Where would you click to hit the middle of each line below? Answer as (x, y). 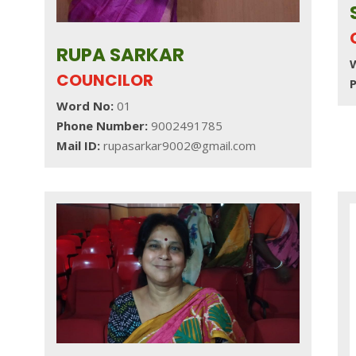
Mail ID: (79, 145)
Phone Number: (103, 125)
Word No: (85, 105)
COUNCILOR (104, 80)
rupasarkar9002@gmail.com (179, 145)
